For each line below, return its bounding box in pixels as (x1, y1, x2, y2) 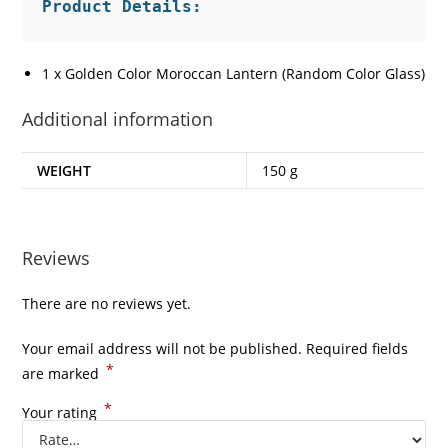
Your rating (22, 402, 102, 422)
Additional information (22, 107, 214, 132)
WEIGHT (37, 161, 92, 181)
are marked (22, 363, 104, 383)
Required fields (306, 338, 409, 358)
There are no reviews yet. (22, 293, 192, 313)
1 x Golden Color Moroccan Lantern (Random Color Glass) (42, 64, 426, 84)
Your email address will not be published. (22, 338, 303, 358)
